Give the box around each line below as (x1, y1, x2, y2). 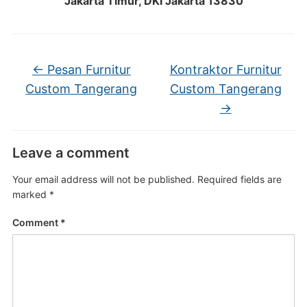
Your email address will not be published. (12, 173, 195, 185)
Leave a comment (12, 145, 130, 161)
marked (12, 188, 49, 200)
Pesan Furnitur (43, 62, 131, 77)
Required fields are (197, 173, 282, 185)
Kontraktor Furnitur (169, 62, 282, 77)
